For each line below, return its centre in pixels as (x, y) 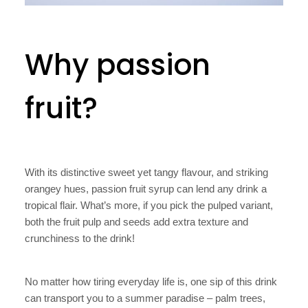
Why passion (118, 65)
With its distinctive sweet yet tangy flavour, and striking (146, 172)
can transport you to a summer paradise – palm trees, (145, 298)
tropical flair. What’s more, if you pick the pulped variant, (149, 205)
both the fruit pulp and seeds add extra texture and (136, 221)
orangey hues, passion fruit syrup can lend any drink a (146, 188)
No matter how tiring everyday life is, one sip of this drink (151, 281)
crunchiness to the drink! (80, 238)
